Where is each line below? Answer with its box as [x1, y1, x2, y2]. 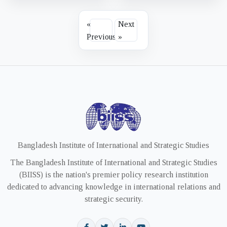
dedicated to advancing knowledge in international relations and [7, 182, 220, 191]
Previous [86, 32, 116, 41]
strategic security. [84, 195, 143, 203]
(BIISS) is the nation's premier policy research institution [19, 170, 208, 179]
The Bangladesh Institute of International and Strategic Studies [10, 158, 217, 167]
